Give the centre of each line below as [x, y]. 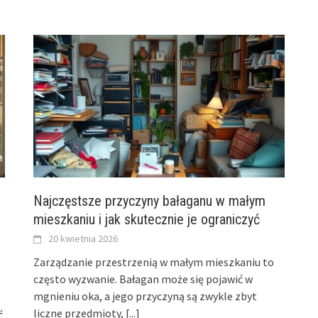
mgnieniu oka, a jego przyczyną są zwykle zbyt [146, 296]
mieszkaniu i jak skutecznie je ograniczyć [147, 219]
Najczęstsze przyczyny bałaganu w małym [150, 201]
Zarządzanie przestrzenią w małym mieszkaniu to [154, 262]
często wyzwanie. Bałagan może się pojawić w [143, 279]
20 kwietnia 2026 [83, 238]
